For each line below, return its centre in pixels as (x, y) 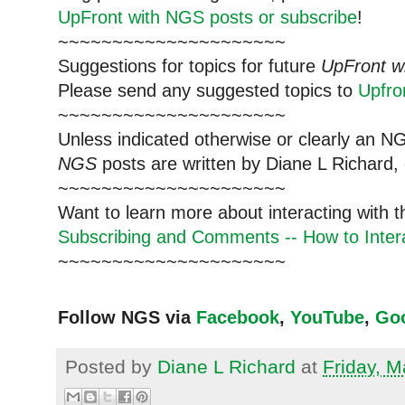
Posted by (111, 366)
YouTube (327, 317)
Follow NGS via (127, 317)
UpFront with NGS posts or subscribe (207, 17)
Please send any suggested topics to (208, 90)
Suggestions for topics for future (189, 66)
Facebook (238, 317)
